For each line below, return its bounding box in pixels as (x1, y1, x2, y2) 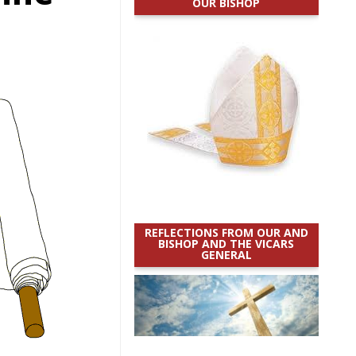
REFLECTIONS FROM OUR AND (144, 225, 308, 240)
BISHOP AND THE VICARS (158, 236, 295, 251)
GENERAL (200, 247, 252, 262)
